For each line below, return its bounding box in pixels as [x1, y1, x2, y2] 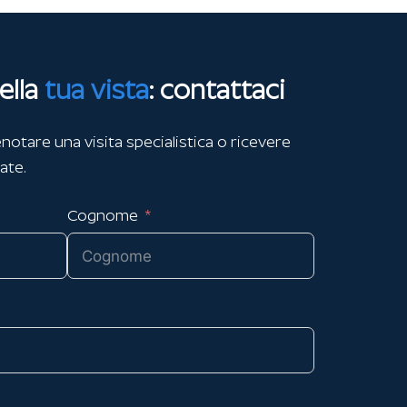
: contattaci [148, 74, 285, 105]
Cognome [66, 206, 138, 225]
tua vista [44, 74, 149, 105]
